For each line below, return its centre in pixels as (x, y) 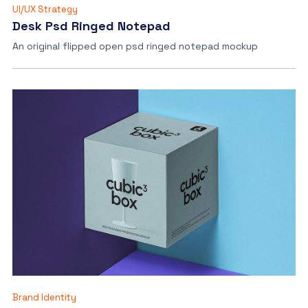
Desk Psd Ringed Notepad (91, 26)
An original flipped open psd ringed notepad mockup (135, 46)
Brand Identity (44, 297)
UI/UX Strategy (45, 10)
